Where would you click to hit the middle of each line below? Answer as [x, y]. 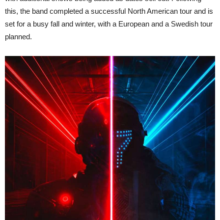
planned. [18, 36]
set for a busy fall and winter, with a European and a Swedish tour [109, 24]
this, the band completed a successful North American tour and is [109, 11]
